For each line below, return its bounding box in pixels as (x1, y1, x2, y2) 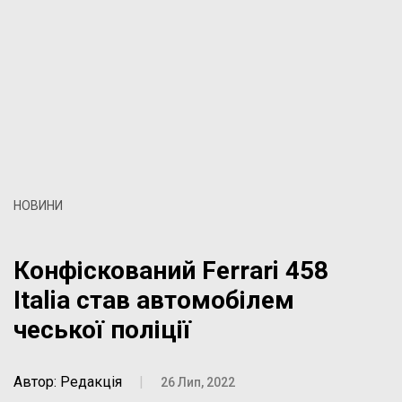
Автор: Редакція (13, 373, 122, 390)
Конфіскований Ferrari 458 (13, 256, 328, 285)
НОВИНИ (13, 198, 63, 213)
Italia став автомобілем (13, 285, 294, 315)
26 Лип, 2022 (161, 375, 235, 389)
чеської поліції (13, 315, 191, 345)
